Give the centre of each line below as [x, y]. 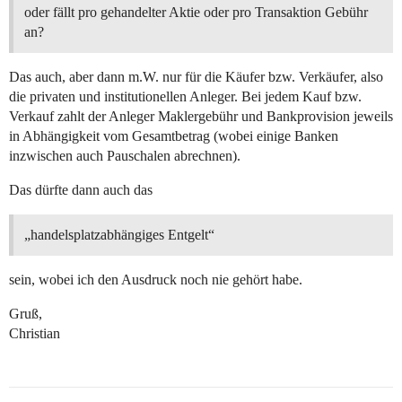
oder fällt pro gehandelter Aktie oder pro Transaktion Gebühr [196, 13]
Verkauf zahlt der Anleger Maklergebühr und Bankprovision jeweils [201, 117]
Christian [35, 334]
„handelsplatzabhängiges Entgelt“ [119, 235]
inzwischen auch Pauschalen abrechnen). [125, 156]
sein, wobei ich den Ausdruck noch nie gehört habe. [156, 280]
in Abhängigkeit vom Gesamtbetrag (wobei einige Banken [174, 136]
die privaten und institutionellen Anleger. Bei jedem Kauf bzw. [185, 97]
